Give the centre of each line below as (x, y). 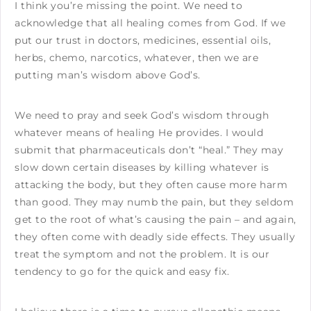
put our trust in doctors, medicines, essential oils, (143, 40)
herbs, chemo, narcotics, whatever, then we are (136, 57)
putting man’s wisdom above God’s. (108, 75)
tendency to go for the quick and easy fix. (122, 271)
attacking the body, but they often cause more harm (151, 184)
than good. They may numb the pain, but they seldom (154, 202)
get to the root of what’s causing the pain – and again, (155, 219)
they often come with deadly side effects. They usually (155, 236)
